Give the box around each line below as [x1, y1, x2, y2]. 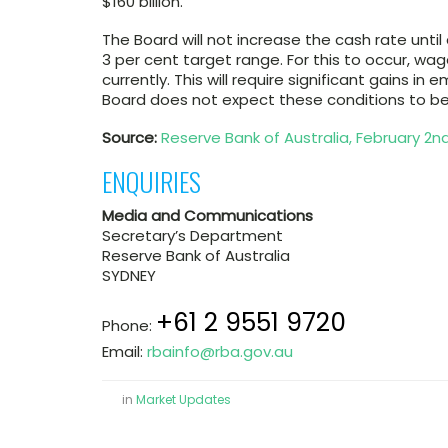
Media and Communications [102, 205, 313, 226]
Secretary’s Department [102, 225, 283, 246]
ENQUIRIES [102, 162, 201, 201]
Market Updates [136, 391, 231, 408]
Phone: [102, 315, 156, 336]
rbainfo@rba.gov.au [147, 341, 293, 362]
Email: [102, 341, 147, 362]
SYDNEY [102, 265, 156, 286]
